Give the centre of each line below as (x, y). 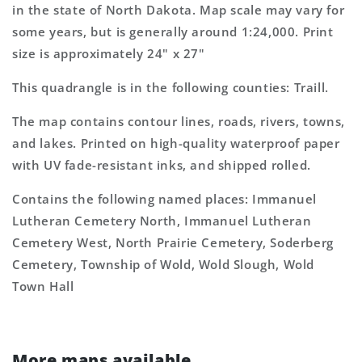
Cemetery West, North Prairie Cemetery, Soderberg (173, 242)
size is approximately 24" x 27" (109, 53)
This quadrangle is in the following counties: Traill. (170, 87)
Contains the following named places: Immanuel (165, 199)
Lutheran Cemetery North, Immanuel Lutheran (162, 221)
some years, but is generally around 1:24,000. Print (173, 32)
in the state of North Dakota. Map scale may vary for (179, 10)
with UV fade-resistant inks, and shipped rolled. (162, 165)
